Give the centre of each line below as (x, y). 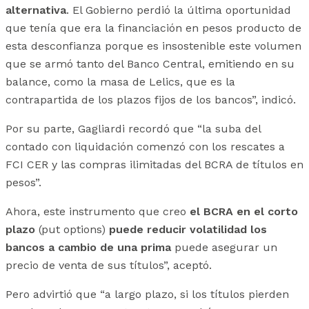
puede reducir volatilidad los (186, 229)
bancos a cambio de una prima (88, 247)
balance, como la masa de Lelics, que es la (120, 81)
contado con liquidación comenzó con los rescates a (145, 146)
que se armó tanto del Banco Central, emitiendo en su (150, 63)
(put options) (72, 229)
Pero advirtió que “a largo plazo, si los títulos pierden (147, 294)
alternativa (36, 10)
